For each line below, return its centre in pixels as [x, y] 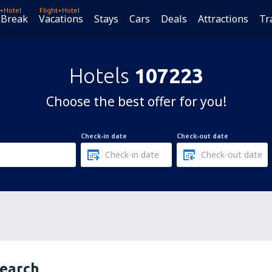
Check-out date [202, 136]
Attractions [223, 19]
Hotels [101, 75]
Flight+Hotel [59, 10]
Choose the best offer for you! [136, 101]
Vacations [61, 19]
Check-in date [104, 136]
